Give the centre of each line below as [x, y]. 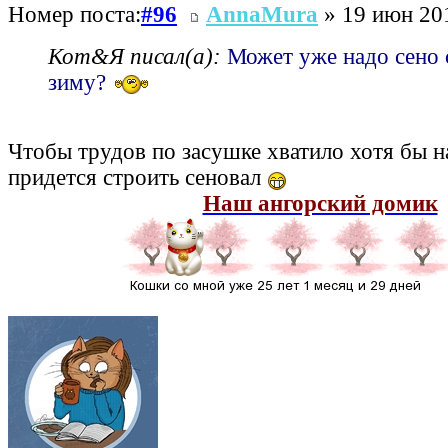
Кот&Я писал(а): [134, 56]
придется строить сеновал [137, 178]
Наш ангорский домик [320, 204]
